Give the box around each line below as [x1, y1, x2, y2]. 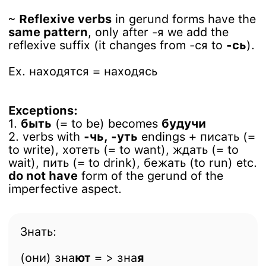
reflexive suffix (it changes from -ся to [8, 38, 226, 52]
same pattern [8, 25, 88, 39]
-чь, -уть [84, 129, 138, 144]
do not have [8, 169, 78, 183]
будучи [161, 116, 206, 131]
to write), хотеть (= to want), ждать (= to [8, 142, 239, 157]
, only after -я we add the [88, 25, 229, 39]
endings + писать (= [138, 129, 255, 144]
